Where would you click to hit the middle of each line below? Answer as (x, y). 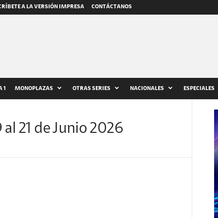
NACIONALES (147, 89)
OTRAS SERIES (91, 89)
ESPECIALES (199, 89)
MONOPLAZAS (34, 89)
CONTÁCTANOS (111, 7)
